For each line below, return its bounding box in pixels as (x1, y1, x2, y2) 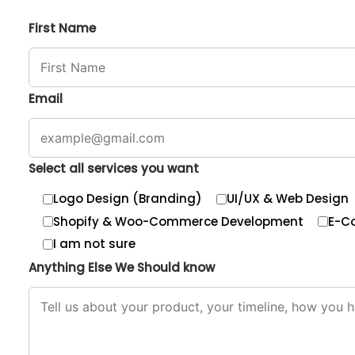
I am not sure (53, 235, 136, 252)
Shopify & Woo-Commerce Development (53, 212, 303, 230)
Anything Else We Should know (29, 258, 215, 276)
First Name (29, 20, 96, 36)
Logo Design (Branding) (53, 190, 202, 207)
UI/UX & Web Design (227, 190, 349, 207)
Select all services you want (29, 160, 199, 177)
